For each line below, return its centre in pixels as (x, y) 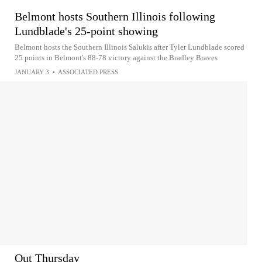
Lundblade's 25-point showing (86, 31)
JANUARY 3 (32, 72)
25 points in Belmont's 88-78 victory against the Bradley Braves (116, 58)
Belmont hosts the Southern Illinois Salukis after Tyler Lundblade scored (130, 47)
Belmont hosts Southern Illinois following (115, 16)
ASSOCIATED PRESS (88, 72)
